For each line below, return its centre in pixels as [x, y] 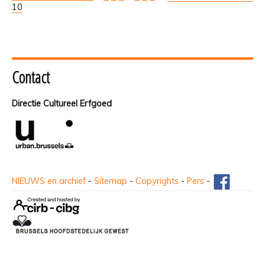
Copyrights [157, 181]
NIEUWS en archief [49, 181]
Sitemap [111, 181]
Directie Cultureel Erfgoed [62, 104]
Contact [31, 77]
